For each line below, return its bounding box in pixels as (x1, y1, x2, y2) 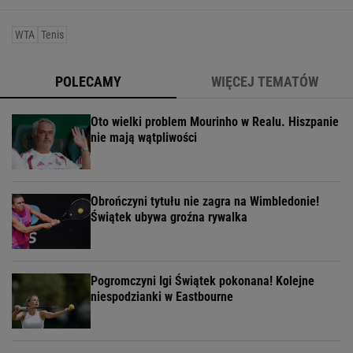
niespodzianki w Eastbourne (91, 289, 233, 305)
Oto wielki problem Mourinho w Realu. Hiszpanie (91, 114, 339, 130)
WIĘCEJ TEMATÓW (211, 73, 318, 91)
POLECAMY (55, 73, 121, 91)
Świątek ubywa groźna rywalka (91, 210, 247, 225)
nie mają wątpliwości (91, 130, 197, 146)
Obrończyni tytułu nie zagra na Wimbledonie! (91, 194, 319, 210)
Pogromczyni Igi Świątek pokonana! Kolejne (91, 273, 314, 289)
